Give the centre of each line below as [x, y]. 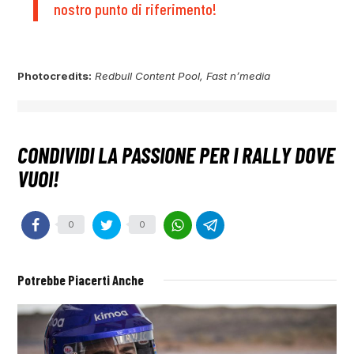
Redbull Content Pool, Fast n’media [183, 75]
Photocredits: [55, 75]
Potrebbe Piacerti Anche [81, 279]
